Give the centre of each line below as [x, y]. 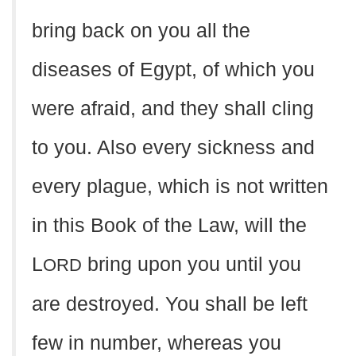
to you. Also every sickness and [173, 147]
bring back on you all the [141, 31]
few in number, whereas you [157, 343]
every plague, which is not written [180, 186]
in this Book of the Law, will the [169, 225]
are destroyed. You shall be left [170, 304]
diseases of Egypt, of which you [173, 70]
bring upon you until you [192, 264]
